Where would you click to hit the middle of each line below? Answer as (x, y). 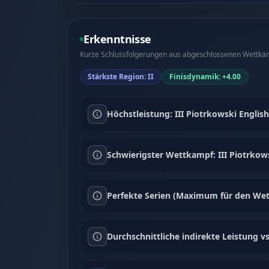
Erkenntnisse (117, 39)
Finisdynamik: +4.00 (205, 77)
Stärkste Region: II (121, 77)
